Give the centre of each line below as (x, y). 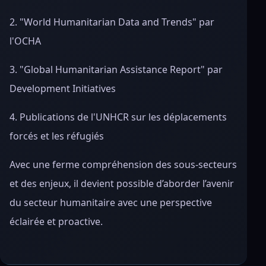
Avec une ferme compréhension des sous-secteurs (123, 164)
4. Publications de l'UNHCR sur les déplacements (118, 117)
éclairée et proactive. (56, 221)
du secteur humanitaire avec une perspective (111, 202)
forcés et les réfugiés (57, 136)
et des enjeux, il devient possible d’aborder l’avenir (122, 183)
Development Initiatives (63, 88)
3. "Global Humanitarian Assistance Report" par (116, 69)
